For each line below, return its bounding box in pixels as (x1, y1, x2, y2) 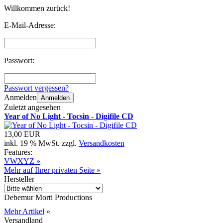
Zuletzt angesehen (4, 103, 61, 111)
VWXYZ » (4, 156, 40, 165)
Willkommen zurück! (4, 3, 70, 12)
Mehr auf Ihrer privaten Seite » (4, 165, 101, 174)
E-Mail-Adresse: (4, 20, 56, 29)
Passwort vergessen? (4, 83, 69, 92)
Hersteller (4, 174, 34, 183)
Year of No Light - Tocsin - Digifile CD (4, 111, 133, 120)
